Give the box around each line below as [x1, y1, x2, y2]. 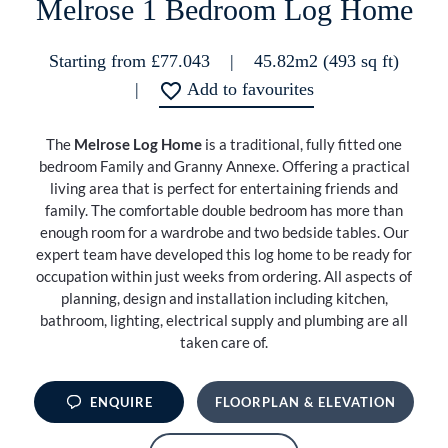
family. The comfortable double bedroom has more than [45, 201, 403, 220]
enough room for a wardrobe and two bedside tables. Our [39, 223, 409, 242]
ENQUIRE [86, 393, 153, 410]
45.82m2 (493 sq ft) [254, 51, 399, 72]
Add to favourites [186, 79, 314, 100]
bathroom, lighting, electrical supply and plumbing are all [40, 311, 408, 330]
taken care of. [180, 333, 268, 352]
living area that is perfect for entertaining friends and [50, 179, 398, 198]
